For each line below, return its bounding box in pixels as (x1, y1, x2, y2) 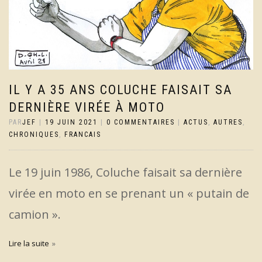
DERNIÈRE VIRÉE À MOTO (9, 100, 165, 115)
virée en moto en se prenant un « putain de (9, 185, 249, 202)
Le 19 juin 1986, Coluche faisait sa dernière (9, 164, 242, 181)
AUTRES (213, 118, 243, 127)
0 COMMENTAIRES (106, 118, 175, 127)
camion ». (9, 206, 61, 223)
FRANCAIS (64, 130, 101, 139)
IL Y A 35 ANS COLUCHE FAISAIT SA (9, 82, 232, 98)
